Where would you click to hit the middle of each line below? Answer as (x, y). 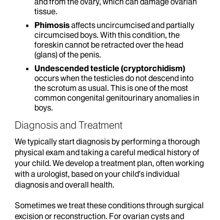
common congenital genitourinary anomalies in (117, 98)
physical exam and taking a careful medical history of (107, 152)
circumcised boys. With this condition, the (107, 35)
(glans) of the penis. (68, 55)
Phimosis (53, 25)
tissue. (46, 11)
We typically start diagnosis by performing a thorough (107, 141)
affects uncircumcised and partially (133, 25)
